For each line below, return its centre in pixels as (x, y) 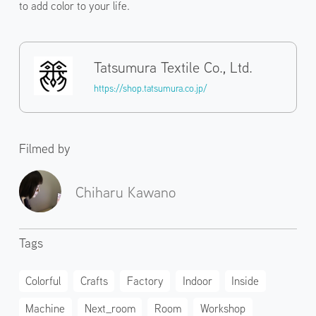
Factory (145, 281)
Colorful (43, 281)
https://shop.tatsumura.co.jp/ (150, 87)
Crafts (94, 281)
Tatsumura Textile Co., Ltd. (173, 67)
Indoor (198, 281)
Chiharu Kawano (125, 192)
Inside (245, 281)
